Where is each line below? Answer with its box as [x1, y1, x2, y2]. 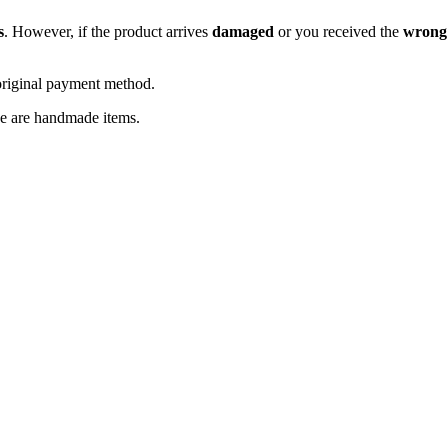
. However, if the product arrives [4, 22, 212, 40]
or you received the [274, 22, 403, 40]
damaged [212, 22, 274, 40]
